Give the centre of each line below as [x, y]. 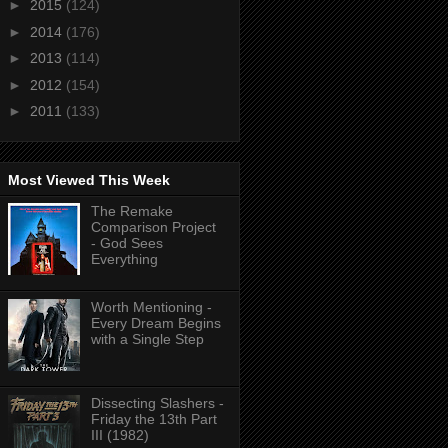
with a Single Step [147, 338]
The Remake [131, 210]
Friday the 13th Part [153, 418]
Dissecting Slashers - [157, 402]
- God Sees [126, 242]
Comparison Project [153, 226]
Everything [124, 258]
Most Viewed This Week [89, 179]
